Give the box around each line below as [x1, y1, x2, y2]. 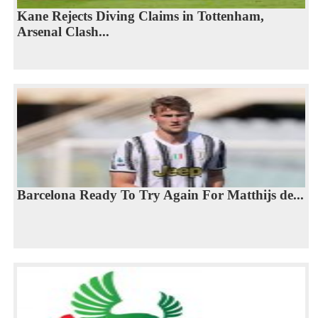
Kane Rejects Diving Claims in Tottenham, [16, 9, 264, 24]
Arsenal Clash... [16, 24, 109, 40]
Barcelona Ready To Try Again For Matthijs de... [16, 187, 304, 203]
